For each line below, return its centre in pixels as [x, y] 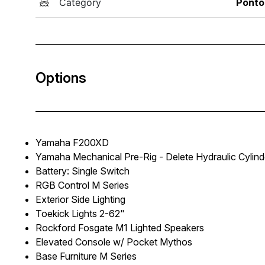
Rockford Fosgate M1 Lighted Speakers [120, 227]
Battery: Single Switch [83, 171]
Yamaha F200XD [72, 142]
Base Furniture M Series [86, 256]
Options [61, 77]
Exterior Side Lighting [80, 199]
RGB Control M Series [82, 185]
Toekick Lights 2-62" [80, 213]
